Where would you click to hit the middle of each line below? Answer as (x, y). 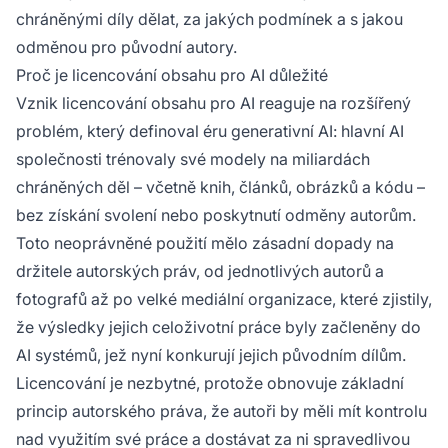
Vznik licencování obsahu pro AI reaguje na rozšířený (213, 103)
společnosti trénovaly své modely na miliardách (193, 159)
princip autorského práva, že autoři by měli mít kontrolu (221, 411)
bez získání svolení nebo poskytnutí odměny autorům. (216, 215)
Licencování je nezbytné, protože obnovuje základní (210, 383)
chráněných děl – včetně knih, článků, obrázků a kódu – (220, 187)
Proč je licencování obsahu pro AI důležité (172, 75)
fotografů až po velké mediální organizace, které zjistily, (224, 299)
